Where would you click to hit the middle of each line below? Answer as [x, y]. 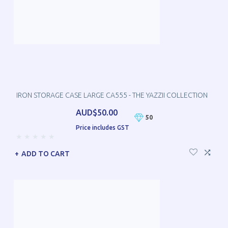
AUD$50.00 [96, 113]
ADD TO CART [46, 153]
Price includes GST [102, 128]
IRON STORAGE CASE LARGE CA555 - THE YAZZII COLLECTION [112, 95]
